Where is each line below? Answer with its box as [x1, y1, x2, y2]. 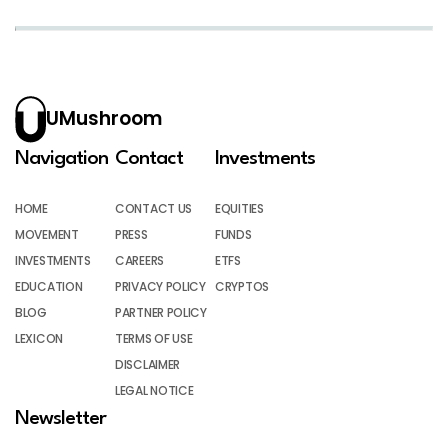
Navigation [15, 148, 108, 169]
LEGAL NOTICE [115, 381, 194, 399]
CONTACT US [115, 199, 192, 217]
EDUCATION [15, 277, 83, 295]
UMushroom [46, 105, 162, 133]
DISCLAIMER [115, 355, 180, 373]
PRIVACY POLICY [115, 277, 206, 295]
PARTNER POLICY [115, 303, 207, 321]
